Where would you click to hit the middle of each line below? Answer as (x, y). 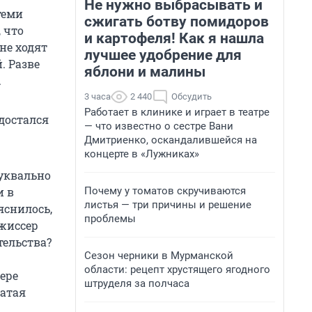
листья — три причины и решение (168, 205)
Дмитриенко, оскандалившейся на (171, 140)
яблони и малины (145, 72)
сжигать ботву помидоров (177, 22)
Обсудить (192, 96)
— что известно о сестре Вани (159, 126)
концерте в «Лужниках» (142, 154)
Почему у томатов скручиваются (165, 191)
